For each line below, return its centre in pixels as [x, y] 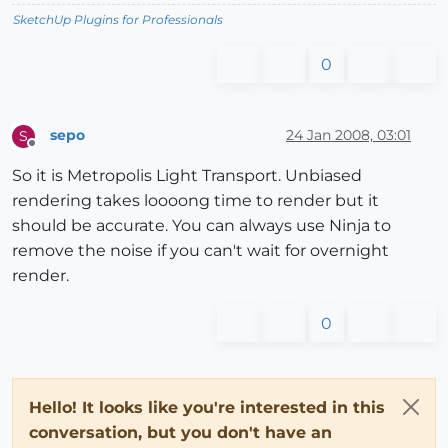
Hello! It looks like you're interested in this [207, 407]
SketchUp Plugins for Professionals [118, 19]
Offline [50, 151]
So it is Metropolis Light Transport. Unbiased [187, 175]
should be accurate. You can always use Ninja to [201, 225]
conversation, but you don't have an [180, 432]
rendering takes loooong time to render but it [195, 200]
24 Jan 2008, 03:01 [348, 135]
